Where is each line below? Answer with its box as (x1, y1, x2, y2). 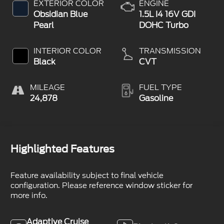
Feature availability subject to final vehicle (10, 170, 164, 181)
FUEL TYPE (139, 82, 182, 93)
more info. (10, 190, 48, 201)
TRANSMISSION (139, 45, 201, 57)
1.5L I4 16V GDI (139, 8, 195, 20)
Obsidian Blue (33, 8, 88, 20)
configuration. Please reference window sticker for (10, 180, 193, 191)
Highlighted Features (10, 143, 115, 155)
